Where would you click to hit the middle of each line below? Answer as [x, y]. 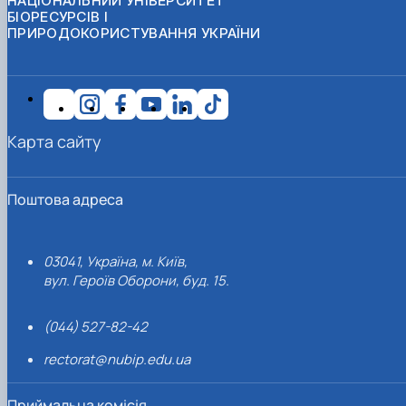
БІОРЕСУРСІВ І [58, 16]
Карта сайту [54, 141]
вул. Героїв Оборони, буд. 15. [136, 280]
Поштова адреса [65, 199]
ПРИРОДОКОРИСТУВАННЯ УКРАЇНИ [134, 33]
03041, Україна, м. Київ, [116, 261]
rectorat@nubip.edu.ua [117, 359]
